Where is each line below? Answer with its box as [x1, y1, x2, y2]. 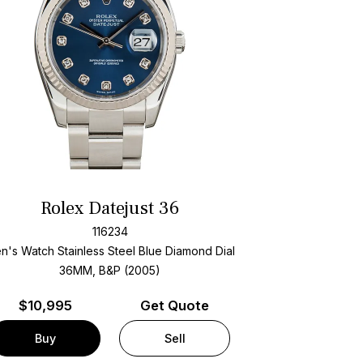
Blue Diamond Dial [139, 243, 236, 258]
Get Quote [140, 297, 210, 314]
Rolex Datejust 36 [41, 196, 180, 221]
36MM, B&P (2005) [59, 263, 161, 277]
